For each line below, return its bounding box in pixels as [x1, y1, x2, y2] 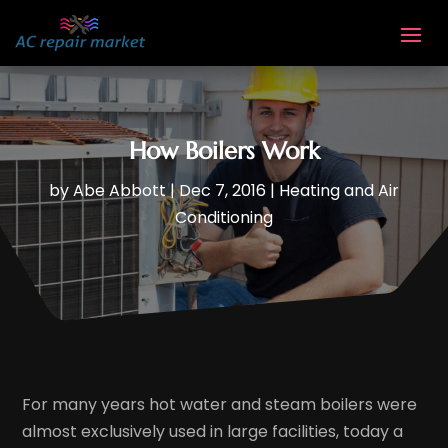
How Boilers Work [128, 136, 320, 167]
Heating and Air [279, 179, 399, 203]
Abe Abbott [73, 179, 166, 203]
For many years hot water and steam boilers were [22, 392, 418, 416]
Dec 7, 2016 [179, 179, 266, 203]
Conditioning [175, 206, 273, 230]
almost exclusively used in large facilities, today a [22, 419, 404, 443]
